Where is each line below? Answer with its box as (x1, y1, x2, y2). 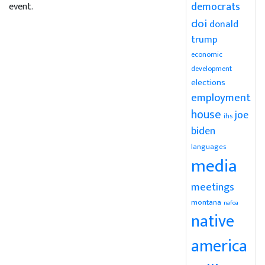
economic (190, 49, 222, 61)
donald (209, 16, 238, 33)
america (190, 232, 247, 260)
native (190, 208, 234, 235)
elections (190, 75, 225, 90)
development (190, 63, 232, 75)
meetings (190, 178, 234, 196)
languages (190, 141, 226, 153)
